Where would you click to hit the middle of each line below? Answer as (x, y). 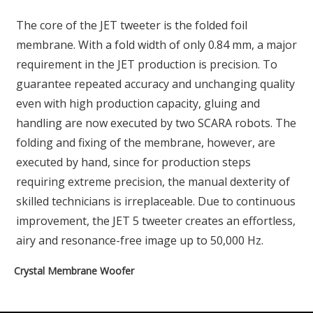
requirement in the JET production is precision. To (147, 65)
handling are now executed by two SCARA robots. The (156, 123)
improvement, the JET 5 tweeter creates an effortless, (156, 221)
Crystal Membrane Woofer (74, 271)
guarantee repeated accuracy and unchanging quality (155, 84)
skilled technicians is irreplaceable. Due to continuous (156, 202)
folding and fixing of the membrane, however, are (146, 143)
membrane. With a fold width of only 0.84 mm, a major (156, 45)
